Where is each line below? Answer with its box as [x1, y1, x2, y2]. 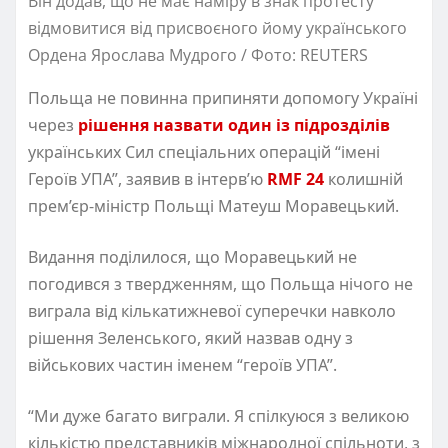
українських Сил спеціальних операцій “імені [28, 140, 380, 163]
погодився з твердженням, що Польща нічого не [28, 272, 413, 295]
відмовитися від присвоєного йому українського [28, 16, 407, 39]
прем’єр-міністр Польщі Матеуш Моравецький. [28, 194, 399, 217]
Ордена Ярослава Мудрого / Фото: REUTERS [28, 43, 368, 66]
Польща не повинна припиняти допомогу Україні [28, 86, 418, 109]
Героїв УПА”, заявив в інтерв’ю [28, 167, 267, 190]
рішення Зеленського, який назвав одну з [28, 326, 353, 349]
